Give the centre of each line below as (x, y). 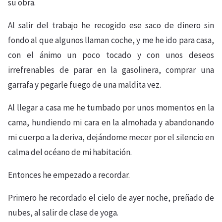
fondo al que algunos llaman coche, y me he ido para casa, (111, 40)
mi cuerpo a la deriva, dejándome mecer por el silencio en (111, 137)
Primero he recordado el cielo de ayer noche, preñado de (111, 198)
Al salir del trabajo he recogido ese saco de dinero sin (111, 25)
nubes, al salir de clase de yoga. (63, 213)
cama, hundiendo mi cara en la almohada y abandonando (111, 122)
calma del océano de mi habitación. (70, 152)
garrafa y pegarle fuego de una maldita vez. (84, 85)
